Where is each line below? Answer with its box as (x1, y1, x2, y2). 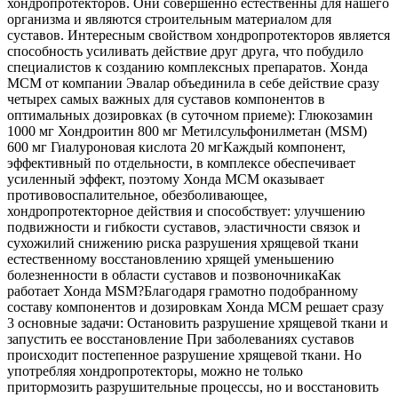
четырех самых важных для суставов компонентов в (7, 91, 325, 107)
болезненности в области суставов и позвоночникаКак (7, 267, 341, 283)
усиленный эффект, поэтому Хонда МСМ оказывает (7, 171, 324, 187)
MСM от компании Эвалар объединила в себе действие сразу (7, 75, 379, 91)
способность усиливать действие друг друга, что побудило (7, 43, 363, 59)
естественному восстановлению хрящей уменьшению (7, 251, 334, 267)
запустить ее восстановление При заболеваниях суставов (7, 330, 354, 346)
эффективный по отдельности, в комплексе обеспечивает (7, 155, 355, 171)
